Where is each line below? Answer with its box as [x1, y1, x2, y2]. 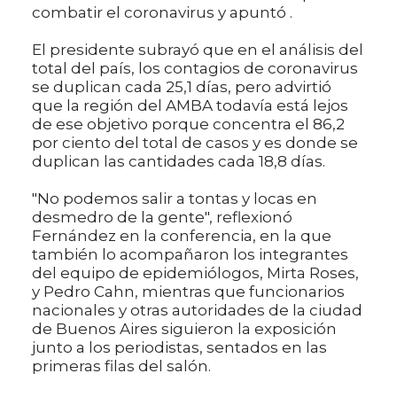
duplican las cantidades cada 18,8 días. [32, 152, 325, 170]
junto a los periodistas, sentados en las [32, 338, 327, 356]
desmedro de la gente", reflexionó [32, 207, 292, 226]
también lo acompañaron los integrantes [32, 245, 348, 263]
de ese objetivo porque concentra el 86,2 [32, 114, 345, 133]
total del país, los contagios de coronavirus [32, 58, 358, 77]
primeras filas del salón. [32, 356, 211, 375]
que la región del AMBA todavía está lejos [32, 96, 348, 114]
